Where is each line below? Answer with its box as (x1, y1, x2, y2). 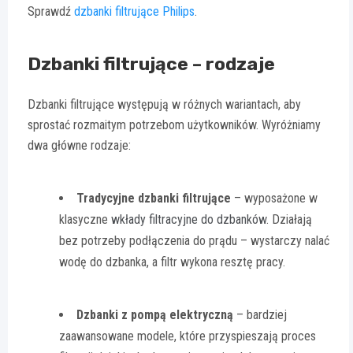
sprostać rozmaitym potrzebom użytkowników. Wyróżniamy (28, 117, 321, 133)
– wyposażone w (231, 191, 318, 206)
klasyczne (59, 212, 111, 228)
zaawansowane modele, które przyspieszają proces (59, 329, 316, 344)
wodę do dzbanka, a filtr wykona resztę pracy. (59, 255, 285, 270)
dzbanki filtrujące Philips (74, 4, 195, 20)
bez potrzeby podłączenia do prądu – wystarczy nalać (59, 233, 329, 249)
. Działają (266, 212, 312, 228)
